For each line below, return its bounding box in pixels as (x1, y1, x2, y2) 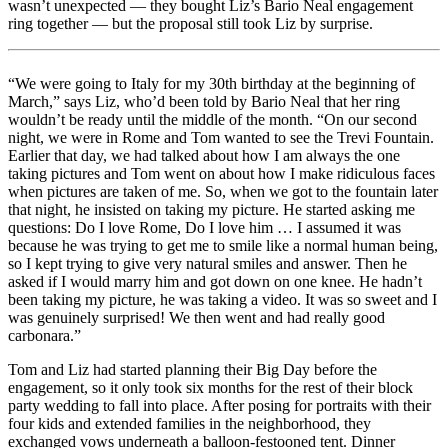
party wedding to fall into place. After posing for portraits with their (8, 396, 431, 414)
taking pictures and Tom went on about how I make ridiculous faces (8, 164, 435, 182)
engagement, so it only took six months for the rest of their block (8, 378, 413, 396)
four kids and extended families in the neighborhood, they (8, 414, 371, 432)
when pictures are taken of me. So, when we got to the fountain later (8, 182, 438, 200)
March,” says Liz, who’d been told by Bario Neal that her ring (8, 92, 400, 110)
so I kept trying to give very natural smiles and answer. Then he (8, 254, 407, 272)
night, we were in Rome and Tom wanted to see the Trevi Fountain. (8, 128, 434, 146)
